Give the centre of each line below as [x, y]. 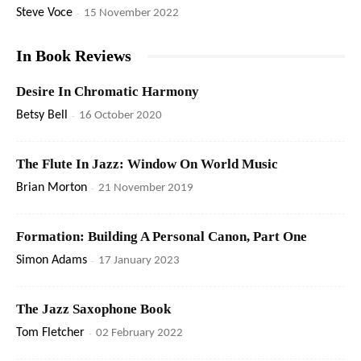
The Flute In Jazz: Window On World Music [147, 164]
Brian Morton [52, 188]
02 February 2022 [139, 334]
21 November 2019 [146, 189]
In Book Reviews [74, 56]
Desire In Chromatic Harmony [108, 92]
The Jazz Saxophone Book [93, 309]
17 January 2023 [139, 261]
